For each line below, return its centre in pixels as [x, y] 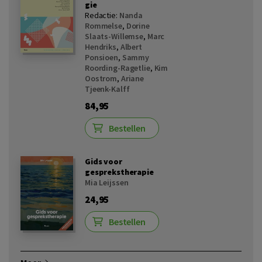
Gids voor [104, 161]
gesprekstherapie [119, 172]
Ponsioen [101, 57]
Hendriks [101, 47]
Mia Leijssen [107, 182]
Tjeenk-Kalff [107, 89]
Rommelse [104, 26]
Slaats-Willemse [114, 36]
